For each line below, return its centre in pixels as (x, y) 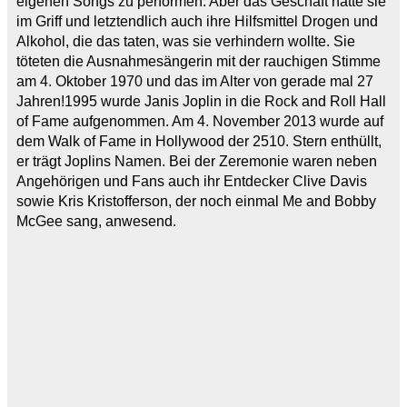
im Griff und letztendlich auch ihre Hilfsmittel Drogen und (197, 21)
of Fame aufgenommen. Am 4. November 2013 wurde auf (200, 121)
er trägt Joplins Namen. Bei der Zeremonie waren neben (197, 161)
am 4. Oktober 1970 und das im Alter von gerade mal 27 (195, 81)
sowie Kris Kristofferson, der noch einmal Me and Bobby (196, 201)
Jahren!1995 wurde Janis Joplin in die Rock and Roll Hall (201, 101)
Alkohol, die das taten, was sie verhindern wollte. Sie (186, 41)
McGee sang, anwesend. (96, 221)
